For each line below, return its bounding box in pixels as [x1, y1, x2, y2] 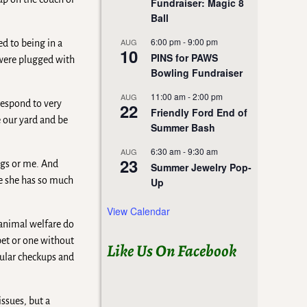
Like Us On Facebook [107, 240, 236, 262]
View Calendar [107, 204, 170, 219]
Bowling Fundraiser [151, 66, 243, 80]
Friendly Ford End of [151, 106, 247, 120]
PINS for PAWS [151, 51, 218, 65]
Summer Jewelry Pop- [151, 160, 251, 175]
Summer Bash [151, 121, 215, 135]
